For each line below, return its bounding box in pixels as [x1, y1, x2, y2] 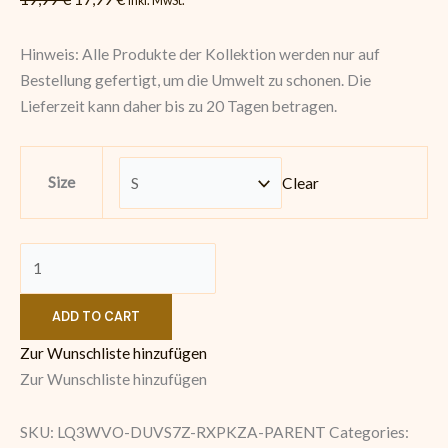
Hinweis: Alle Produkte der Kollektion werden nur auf [20, 45, 380, 64]
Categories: [329, 422, 409, 441]
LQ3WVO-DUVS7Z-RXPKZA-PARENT [57, 422, 326, 441]
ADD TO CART [52, 307, 140, 325]
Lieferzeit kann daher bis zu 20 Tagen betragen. [20, 97, 337, 116]
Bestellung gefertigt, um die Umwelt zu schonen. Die [20, 71, 371, 90]
